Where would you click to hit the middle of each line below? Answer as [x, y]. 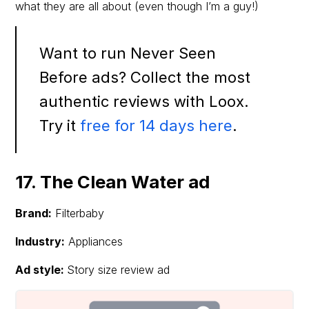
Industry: [40, 241]
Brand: [34, 213]
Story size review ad [119, 269]
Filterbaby [78, 213]
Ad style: [41, 269]
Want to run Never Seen [128, 53]
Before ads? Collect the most [145, 77]
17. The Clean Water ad [113, 181]
